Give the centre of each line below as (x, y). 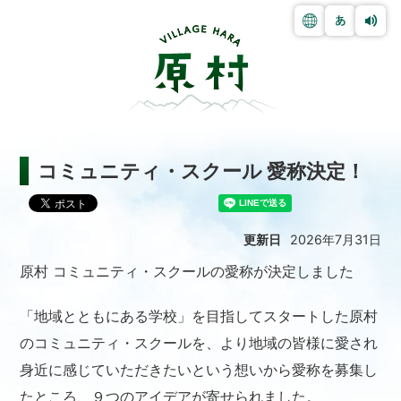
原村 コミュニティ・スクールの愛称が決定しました (187, 272)
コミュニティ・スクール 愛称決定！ (202, 171)
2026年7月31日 (335, 240)
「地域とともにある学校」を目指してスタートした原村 (199, 316)
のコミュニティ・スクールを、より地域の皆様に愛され (199, 343)
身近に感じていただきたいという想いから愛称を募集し (199, 370)
